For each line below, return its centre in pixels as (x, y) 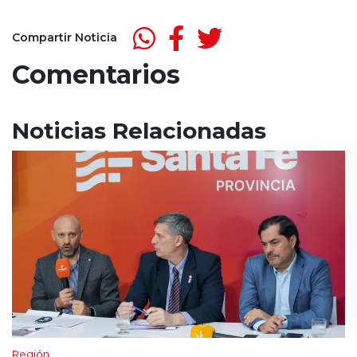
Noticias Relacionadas (139, 130)
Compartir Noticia (65, 38)
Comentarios (96, 74)
